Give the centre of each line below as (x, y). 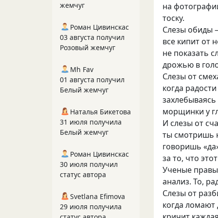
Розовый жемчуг (88, 47)
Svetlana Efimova (98, 196)
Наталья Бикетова (100, 112)
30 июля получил (89, 164)
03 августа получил (92, 37)
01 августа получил (92, 80)
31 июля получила (91, 122)
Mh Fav (82, 69)
